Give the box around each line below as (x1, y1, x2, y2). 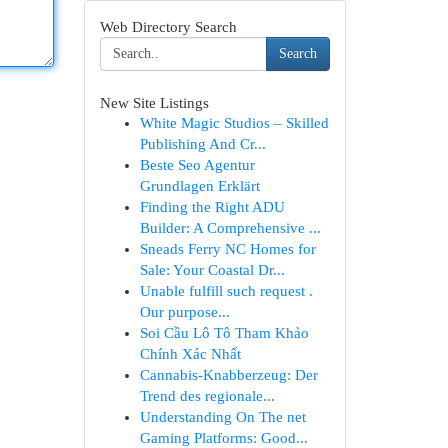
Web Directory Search (99, 18, 237, 35)
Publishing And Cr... (139, 136, 266, 152)
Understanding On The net (139, 409, 306, 425)
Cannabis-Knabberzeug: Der (139, 367, 318, 383)
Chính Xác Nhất (139, 346, 241, 362)
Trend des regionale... (139, 388, 275, 404)
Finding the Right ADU (139, 199, 285, 215)
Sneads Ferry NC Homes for (139, 241, 316, 257)
